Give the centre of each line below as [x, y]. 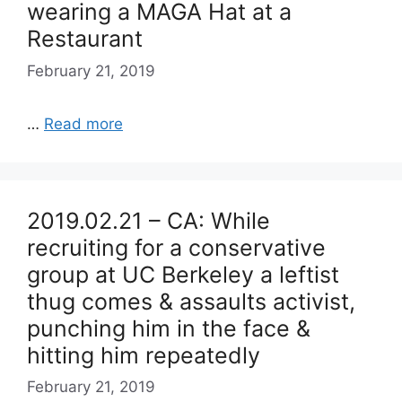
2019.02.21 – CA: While [149, 220]
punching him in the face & [169, 328]
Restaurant [85, 39]
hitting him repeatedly [144, 355]
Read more [83, 123]
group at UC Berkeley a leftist [183, 274]
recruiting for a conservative [176, 247]
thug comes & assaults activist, [191, 301]
